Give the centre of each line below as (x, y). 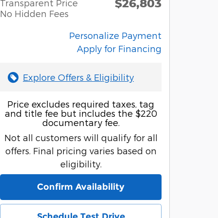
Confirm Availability (81, 187)
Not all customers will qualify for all (81, 137)
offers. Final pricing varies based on (81, 151)
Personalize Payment (115, 35)
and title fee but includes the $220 (81, 113)
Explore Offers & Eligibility (78, 77)
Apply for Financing (119, 48)
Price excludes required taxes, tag (81, 104)
